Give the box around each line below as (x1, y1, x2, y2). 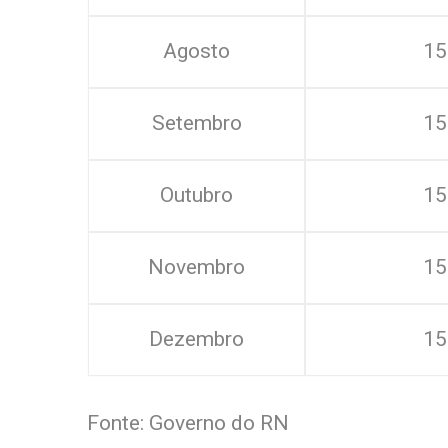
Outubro (160, 183, 233, 207)
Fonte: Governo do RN (87, 411, 289, 435)
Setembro (151, 111, 242, 135)
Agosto (163, 39, 230, 63)
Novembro (148, 255, 245, 279)
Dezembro (149, 327, 244, 351)
